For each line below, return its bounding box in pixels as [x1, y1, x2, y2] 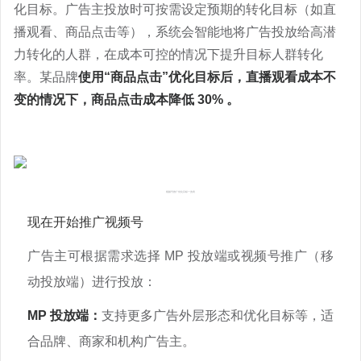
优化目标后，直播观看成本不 [168, 70, 336, 84]
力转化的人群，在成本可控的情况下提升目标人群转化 [14, 48, 323, 61]
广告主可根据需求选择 [27, 249, 161, 263]
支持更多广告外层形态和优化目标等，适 [102, 309, 334, 322]
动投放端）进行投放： [27, 275, 156, 288]
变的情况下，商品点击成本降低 [14, 93, 197, 106]
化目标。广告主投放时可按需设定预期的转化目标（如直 [14, 2, 336, 16]
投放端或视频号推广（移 [187, 249, 334, 263]
